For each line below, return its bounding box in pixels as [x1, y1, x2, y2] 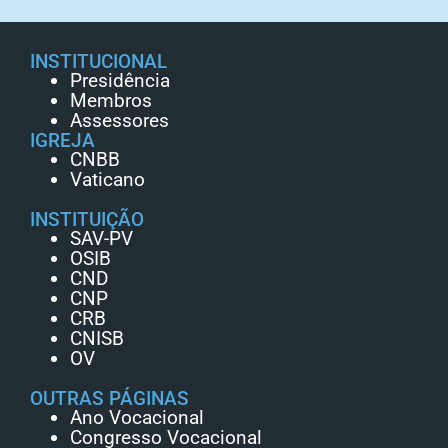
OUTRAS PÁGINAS [30, 386, 189, 410]
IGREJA [30, 128, 95, 152]
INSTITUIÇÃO [30, 207, 144, 231]
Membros [70, 88, 152, 112]
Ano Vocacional [70, 405, 204, 429]
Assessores [70, 108, 169, 132]
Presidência [70, 68, 170, 92]
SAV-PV [70, 226, 133, 250]
